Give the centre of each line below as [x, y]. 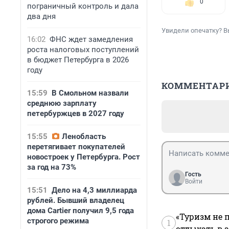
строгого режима [58, 221]
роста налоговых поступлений [83, 50]
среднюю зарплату [62, 103]
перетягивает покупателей [76, 147]
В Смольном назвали [90, 93]
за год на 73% [52, 167]
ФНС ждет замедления [91, 39]
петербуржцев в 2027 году [76, 113]
